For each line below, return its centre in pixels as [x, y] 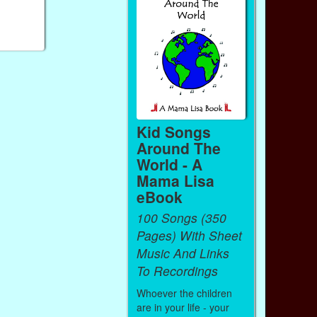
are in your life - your [183, 307]
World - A [169, 164]
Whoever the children [184, 293]
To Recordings [177, 270]
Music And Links [183, 253]
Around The [178, 148]
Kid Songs [173, 131]
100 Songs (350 [181, 217]
